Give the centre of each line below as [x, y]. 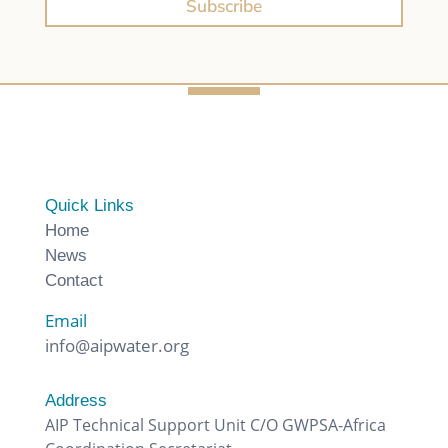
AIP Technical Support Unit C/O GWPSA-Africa [215, 425]
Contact [73, 281]
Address [75, 401]
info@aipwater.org [116, 346]
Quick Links [89, 206]
